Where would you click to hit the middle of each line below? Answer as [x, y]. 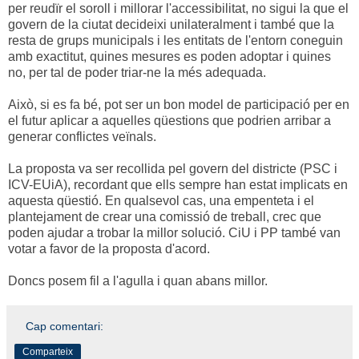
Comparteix [48, 351]
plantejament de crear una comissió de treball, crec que [165, 216]
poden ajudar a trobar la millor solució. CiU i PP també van [174, 232]
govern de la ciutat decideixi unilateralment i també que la [171, 24]
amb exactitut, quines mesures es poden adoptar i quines [169, 56]
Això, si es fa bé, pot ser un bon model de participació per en [179, 104]
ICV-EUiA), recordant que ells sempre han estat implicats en [178, 184]
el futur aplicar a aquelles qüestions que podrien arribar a [169, 120]
